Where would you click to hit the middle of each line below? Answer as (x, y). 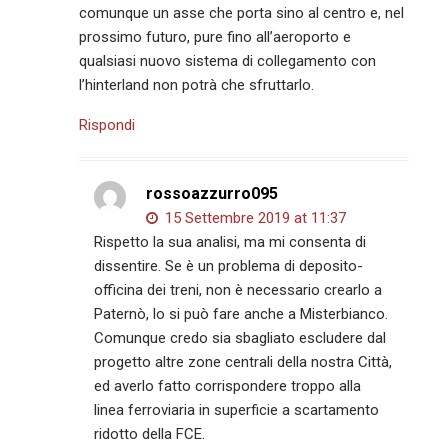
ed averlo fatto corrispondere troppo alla (228, 386)
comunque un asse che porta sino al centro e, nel (242, 13)
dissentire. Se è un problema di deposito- (229, 266)
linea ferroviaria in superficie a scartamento (237, 410)
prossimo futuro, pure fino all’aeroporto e (215, 37)
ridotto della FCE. (150, 434)
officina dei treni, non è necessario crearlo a (238, 290)
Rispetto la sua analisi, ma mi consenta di (230, 242)
